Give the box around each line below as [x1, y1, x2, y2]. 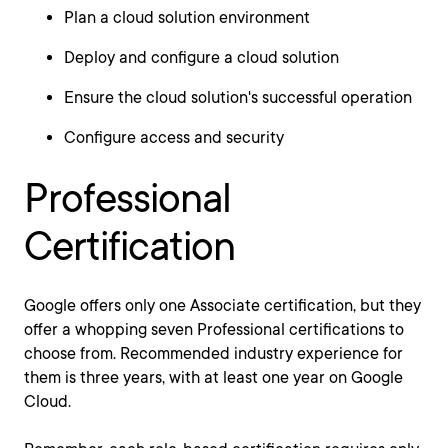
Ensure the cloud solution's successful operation [64, 88, 412, 108]
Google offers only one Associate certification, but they [24, 296, 421, 316]
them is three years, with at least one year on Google [24, 368, 403, 388]
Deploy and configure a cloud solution [64, 48, 339, 68]
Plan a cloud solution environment [64, 8, 310, 28]
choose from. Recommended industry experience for [24, 344, 403, 364]
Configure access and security [64, 128, 284, 148]
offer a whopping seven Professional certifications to [24, 320, 404, 340]
